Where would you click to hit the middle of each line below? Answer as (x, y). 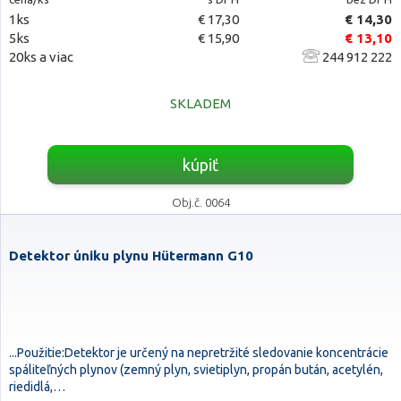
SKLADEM (200, 103)
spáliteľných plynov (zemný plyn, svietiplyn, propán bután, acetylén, (196, 370)
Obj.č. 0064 (200, 202)
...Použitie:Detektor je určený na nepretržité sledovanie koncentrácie (199, 353)
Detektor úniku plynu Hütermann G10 (131, 256)
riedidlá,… (37, 387)
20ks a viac (41, 57)
